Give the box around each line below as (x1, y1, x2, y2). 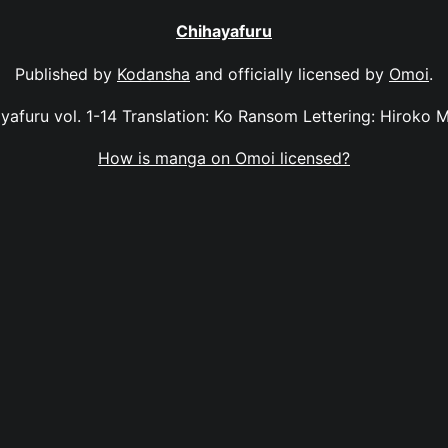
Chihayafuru (176, 21, 272, 42)
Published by (15, 63, 117, 84)
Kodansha (117, 63, 190, 84)
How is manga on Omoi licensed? (98, 148, 350, 169)
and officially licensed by (190, 63, 389, 84)
